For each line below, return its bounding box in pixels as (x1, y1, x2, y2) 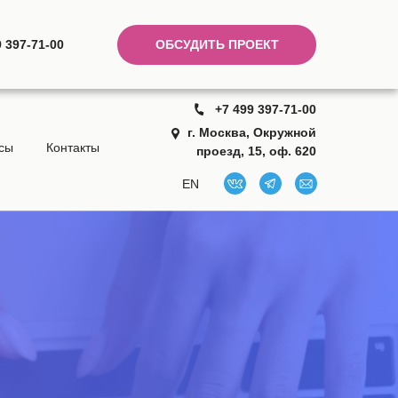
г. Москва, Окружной (187, 125, 316, 139)
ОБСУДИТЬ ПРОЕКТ (155, 37, 279, 52)
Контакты (46, 140, 99, 155)
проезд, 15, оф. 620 (196, 144, 316, 158)
